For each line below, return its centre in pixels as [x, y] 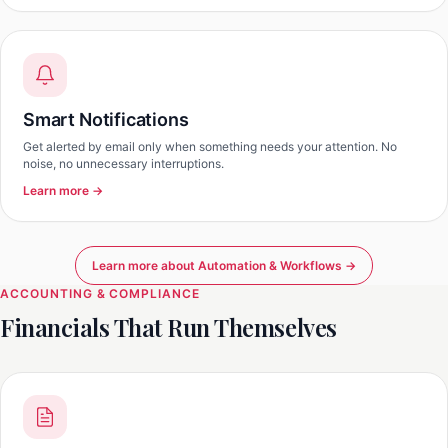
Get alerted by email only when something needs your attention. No [210, 146]
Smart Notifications [106, 119]
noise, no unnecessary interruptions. [123, 163]
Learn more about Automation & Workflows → [224, 265]
